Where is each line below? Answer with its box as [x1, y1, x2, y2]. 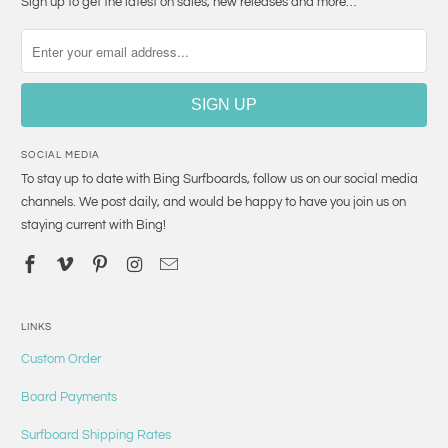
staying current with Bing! [21, 218, 167, 233]
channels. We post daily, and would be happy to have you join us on [21, 195, 407, 210]
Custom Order [21, 352, 102, 367]
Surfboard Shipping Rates [21, 428, 172, 443]
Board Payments [21, 390, 118, 405]
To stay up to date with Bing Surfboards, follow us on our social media [21, 172, 419, 187]
